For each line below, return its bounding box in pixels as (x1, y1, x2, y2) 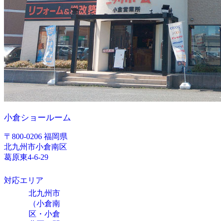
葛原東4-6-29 (4, 153, 48, 162)
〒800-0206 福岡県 (4, 132, 68, 141)
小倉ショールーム (4, 113, 71, 123)
